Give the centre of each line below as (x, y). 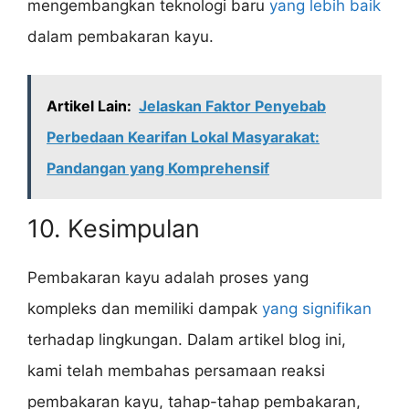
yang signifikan (317, 309)
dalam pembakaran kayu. (121, 36)
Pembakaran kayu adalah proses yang (168, 278)
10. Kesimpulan (114, 229)
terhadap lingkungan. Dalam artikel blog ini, (187, 340)
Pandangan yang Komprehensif (158, 168)
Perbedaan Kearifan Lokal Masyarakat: (183, 137)
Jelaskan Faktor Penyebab (232, 106)
